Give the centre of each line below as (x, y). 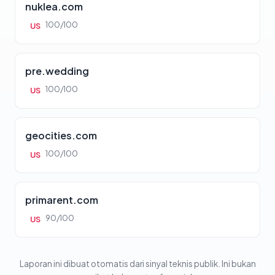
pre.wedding (57, 71)
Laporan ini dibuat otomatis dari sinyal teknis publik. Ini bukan (137, 264)
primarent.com (62, 200)
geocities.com (61, 136)
